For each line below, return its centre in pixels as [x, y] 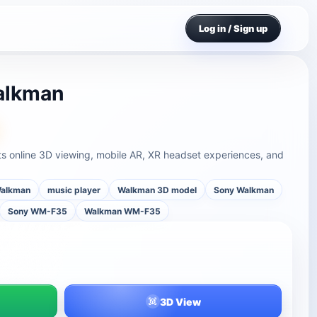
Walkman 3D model [157, 190]
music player [74, 190]
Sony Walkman [244, 190]
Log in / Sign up [233, 28]
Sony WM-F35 [38, 211]
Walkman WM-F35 [123, 211]
